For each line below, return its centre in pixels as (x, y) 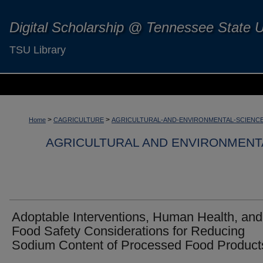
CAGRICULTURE (79, 120)
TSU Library (38, 50)
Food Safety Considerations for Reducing (128, 231)
